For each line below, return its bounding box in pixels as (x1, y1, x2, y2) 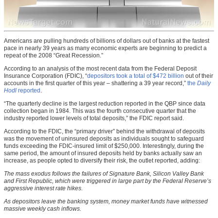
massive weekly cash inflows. (4, 205, 81, 213)
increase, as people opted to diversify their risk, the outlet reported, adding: (4, 157, 200, 164)
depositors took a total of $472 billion (87, 73, 184, 80)
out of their (184, 73, 213, 80)
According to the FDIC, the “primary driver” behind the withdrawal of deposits (4, 128, 205, 135)
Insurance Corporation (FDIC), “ (4, 73, 87, 80)
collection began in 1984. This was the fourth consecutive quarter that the (4, 108, 196, 115)
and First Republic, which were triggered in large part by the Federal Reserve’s (4, 178, 211, 185)
